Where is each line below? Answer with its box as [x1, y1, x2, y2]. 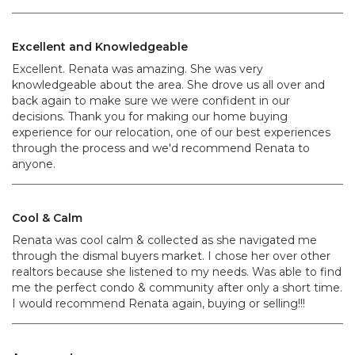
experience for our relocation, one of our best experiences [12, 125, 330, 139]
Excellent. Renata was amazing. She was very [12, 62, 263, 76]
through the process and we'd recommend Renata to [12, 141, 310, 155]
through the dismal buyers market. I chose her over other [12, 249, 330, 263]
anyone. [12, 157, 55, 171]
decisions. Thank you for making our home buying [12, 109, 288, 124]
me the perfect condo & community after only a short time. [12, 281, 342, 295]
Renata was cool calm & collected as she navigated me [12, 233, 317, 247]
